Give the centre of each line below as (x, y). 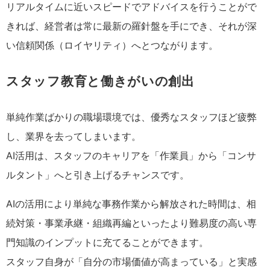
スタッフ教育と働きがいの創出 (100, 81)
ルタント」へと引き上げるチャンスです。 (98, 175)
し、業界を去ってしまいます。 (74, 136)
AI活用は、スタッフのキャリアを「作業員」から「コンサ (131, 155)
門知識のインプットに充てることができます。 (107, 242)
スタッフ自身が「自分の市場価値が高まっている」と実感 (131, 262)
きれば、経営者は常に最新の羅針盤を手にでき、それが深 (131, 26)
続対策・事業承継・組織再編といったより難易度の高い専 (131, 223)
